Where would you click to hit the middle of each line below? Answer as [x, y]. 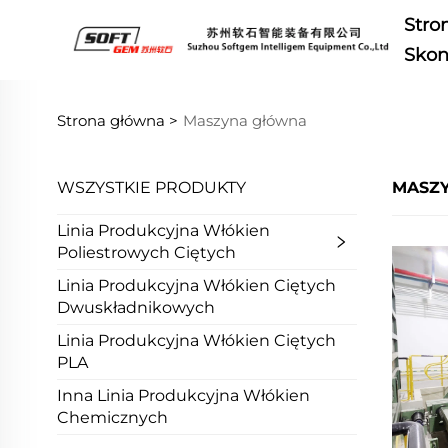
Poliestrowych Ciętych [146, 252]
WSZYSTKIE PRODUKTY [151, 187]
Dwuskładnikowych [136, 307]
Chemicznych [112, 417]
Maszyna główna [244, 120]
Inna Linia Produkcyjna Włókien [183, 395]
